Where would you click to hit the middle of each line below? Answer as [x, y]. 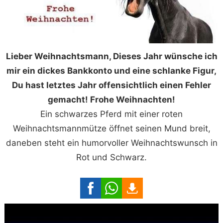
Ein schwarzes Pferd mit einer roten [111, 114]
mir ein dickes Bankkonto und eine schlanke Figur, [111, 71]
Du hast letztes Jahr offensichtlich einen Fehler [111, 85]
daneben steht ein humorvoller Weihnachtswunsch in [111, 143]
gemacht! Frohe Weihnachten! [111, 100]
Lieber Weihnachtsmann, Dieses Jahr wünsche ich [111, 56]
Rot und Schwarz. [111, 158]
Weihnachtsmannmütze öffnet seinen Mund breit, [111, 129]
